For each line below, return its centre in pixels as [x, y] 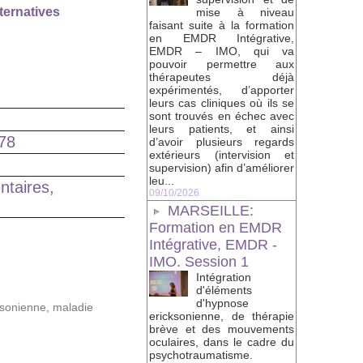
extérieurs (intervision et [222, 155]
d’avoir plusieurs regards [222, 142]
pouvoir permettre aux [222, 64]
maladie [73, 307]
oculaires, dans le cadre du [222, 342]
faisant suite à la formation [222, 26]
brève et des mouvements [222, 329]
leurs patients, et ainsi [222, 129]
